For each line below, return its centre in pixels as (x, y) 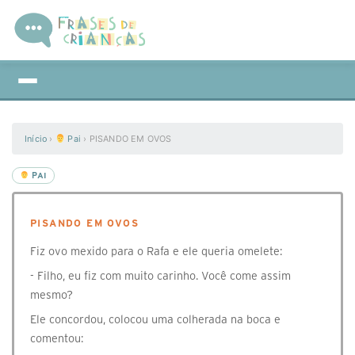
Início (36, 139)
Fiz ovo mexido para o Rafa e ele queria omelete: (156, 251)
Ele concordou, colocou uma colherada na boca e (155, 319)
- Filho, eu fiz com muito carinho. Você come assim (160, 276)
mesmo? (52, 295)
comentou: (57, 338)
